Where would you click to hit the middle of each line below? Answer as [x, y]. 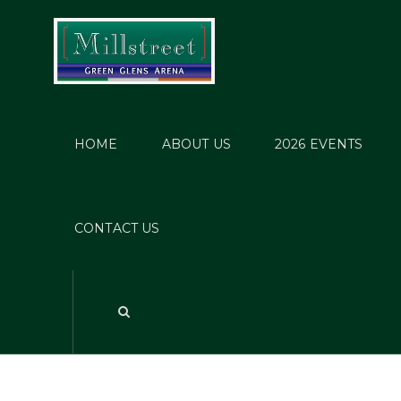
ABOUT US [196, 144]
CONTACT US [117, 228]
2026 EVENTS [319, 144]
